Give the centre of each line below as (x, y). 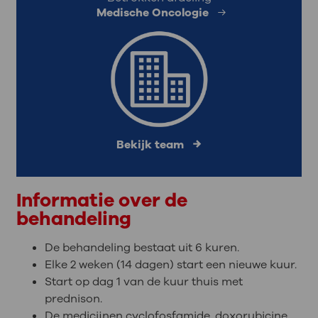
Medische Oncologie (155, 13)
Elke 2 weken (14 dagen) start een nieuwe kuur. (172, 264)
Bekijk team (150, 145)
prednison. (73, 298)
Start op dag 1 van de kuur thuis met (143, 281)
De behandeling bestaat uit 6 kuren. (142, 247)
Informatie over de (102, 200)
